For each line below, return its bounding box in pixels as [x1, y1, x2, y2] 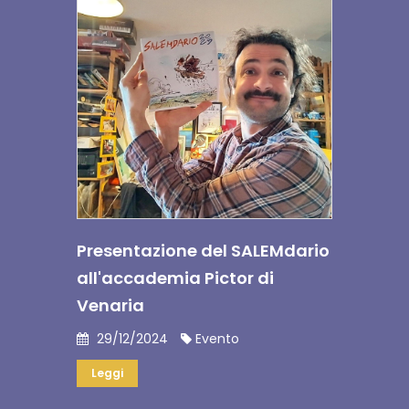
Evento [192, 330, 239, 348]
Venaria [77, 294, 144, 317]
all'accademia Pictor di [77, 267, 274, 289]
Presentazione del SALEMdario [77, 239, 330, 262]
